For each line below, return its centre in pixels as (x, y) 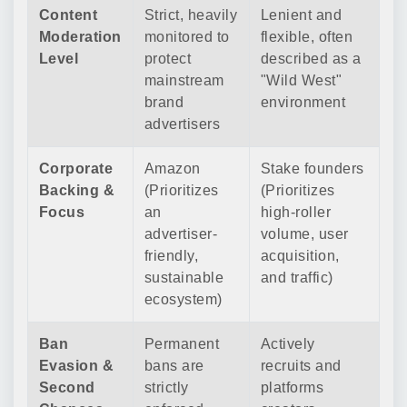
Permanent (182, 344)
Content (69, 15)
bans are (174, 366)
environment (303, 102)
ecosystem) (184, 299)
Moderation (80, 37)
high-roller (296, 212)
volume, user (305, 234)
